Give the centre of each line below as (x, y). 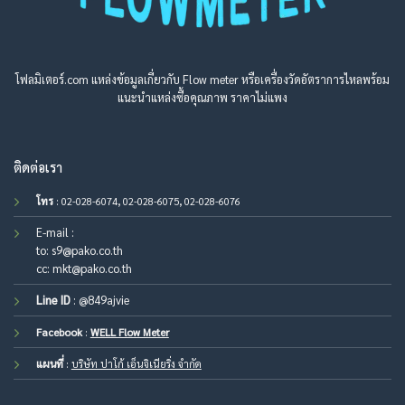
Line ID (53, 299)
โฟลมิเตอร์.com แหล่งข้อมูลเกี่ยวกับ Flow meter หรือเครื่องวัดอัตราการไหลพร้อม (202, 79)
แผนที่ (49, 363)
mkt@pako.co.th (92, 268)
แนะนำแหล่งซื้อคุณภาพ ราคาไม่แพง (202, 97)
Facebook (59, 332)
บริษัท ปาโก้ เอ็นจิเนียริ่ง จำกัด (136, 363)
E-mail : (55, 231)
